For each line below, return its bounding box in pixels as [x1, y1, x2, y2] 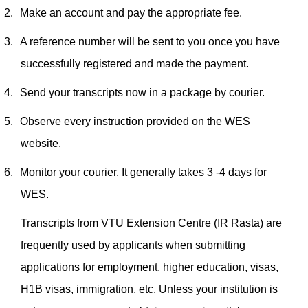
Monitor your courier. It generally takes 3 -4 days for [20, 166, 267, 179]
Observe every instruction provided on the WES [20, 115, 250, 128]
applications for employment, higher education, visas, [21, 261, 278, 274]
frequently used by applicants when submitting [21, 239, 245, 252]
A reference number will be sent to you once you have [20, 36, 280, 48]
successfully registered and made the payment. [21, 58, 249, 70]
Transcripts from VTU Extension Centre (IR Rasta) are [21, 217, 282, 230]
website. [21, 137, 61, 150]
